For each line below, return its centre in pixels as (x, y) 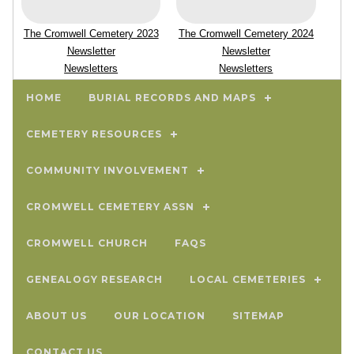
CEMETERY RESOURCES (94, 134)
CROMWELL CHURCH (87, 243)
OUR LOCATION (160, 316)
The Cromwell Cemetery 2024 (246, 34)
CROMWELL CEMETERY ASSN (110, 207)
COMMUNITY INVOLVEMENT (107, 170)
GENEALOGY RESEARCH (94, 279)
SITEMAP (258, 316)
